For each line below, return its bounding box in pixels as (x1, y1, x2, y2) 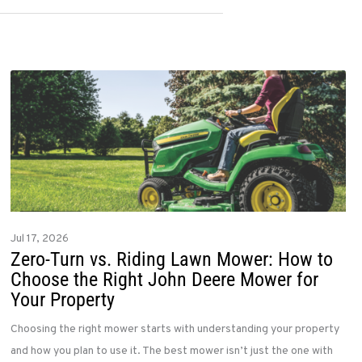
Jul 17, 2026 (11, 232, 69, 246)
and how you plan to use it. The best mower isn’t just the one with (11, 344, 334, 359)
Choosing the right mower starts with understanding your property (11, 322, 340, 337)
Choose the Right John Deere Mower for (11, 268, 319, 292)
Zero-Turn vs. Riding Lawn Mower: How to (11, 248, 334, 271)
